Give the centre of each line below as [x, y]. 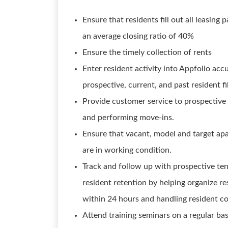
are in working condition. [127, 150]
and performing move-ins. [128, 118]
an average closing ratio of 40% [138, 36]
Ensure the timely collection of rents [147, 52]
